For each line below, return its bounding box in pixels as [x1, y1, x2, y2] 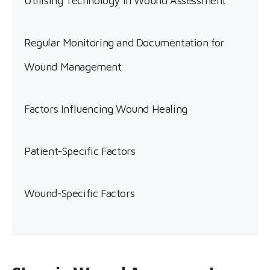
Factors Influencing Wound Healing [24, 102, 187, 115]
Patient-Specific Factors [24, 145, 136, 157]
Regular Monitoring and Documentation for [24, 36, 225, 49]
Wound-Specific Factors [24, 187, 135, 199]
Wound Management [24, 60, 122, 73]
